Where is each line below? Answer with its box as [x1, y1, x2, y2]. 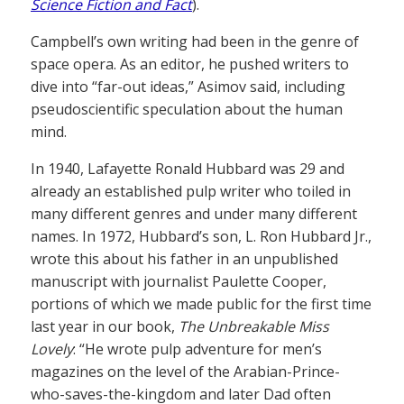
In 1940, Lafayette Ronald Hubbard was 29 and [31, 158, 344, 179]
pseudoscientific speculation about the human [31, 98, 343, 119]
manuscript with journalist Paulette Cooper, [31, 271, 326, 291]
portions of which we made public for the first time [31, 293, 372, 314]
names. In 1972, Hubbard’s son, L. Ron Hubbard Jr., [31, 225, 372, 246]
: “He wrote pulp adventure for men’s [73, 338, 322, 359]
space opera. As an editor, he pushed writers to [31, 53, 349, 74]
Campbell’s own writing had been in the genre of [31, 31, 359, 51]
